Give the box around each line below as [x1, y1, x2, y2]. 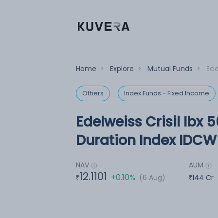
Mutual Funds [147, 64, 193, 73]
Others [82, 89, 104, 98]
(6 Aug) [139, 172, 166, 182]
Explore [110, 64, 134, 73]
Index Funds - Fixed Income [124, 89, 209, 98]
